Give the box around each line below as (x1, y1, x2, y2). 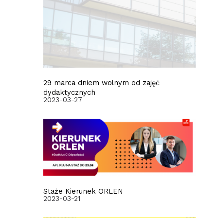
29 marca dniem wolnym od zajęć (43, 78, 160, 88)
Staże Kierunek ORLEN (43, 187, 123, 196)
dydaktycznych (43, 88, 95, 97)
